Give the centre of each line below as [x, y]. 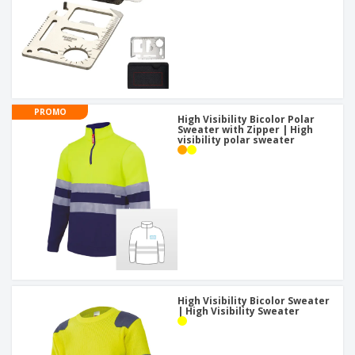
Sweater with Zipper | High [245, 130]
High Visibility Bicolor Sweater [254, 301]
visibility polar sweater [236, 140]
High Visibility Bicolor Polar [246, 120]
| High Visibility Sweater [239, 311]
